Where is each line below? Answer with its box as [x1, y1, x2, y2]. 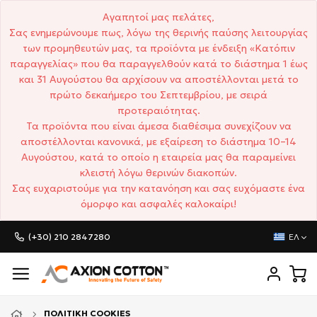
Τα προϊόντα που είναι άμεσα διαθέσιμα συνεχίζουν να [25, 120, 292, 132]
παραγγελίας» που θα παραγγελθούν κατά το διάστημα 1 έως [9, 57, 308, 70]
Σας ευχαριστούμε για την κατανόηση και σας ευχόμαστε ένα [12, 182, 305, 195]
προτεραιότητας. [117, 104, 200, 117]
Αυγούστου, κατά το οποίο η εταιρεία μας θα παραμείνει [21, 151, 296, 163]
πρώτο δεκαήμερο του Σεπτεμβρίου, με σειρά [50, 88, 267, 101]
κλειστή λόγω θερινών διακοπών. [80, 166, 237, 179]
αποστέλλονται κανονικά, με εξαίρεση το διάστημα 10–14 [21, 135, 296, 148]
